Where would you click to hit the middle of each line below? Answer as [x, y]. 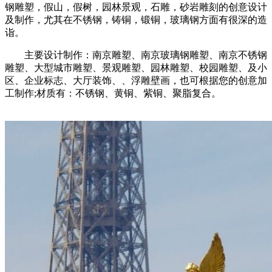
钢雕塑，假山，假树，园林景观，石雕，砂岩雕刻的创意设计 [136, 7]
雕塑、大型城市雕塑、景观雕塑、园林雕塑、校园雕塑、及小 [136, 68]
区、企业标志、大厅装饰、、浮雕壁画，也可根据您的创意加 [136, 81]
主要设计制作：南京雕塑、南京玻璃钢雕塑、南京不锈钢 [136, 55]
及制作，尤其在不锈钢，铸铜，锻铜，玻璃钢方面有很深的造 [136, 20]
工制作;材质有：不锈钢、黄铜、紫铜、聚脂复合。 [113, 93]
